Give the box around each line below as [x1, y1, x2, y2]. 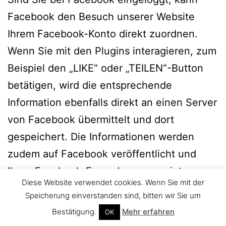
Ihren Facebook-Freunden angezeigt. [8, 164, 185, 177]
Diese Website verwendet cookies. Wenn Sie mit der [22, 177, 204, 187]
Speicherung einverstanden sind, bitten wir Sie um [25, 191, 201, 200]
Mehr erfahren [122, 207, 175, 216]
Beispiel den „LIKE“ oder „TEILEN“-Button [8, 62, 203, 74]
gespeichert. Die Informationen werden [8, 130, 194, 143]
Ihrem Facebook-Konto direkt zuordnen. [8, 27, 198, 40]
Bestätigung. [51, 207, 96, 216]
